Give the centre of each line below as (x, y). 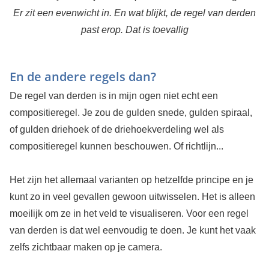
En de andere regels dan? (83, 77)
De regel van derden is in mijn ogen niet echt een (113, 96)
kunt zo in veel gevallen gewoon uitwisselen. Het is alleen (132, 197)
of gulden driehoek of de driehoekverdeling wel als (116, 130)
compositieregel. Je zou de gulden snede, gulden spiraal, (131, 113)
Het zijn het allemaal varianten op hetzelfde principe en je (131, 180)
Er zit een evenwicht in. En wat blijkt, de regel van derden (134, 13)
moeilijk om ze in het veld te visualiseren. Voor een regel (129, 214)
